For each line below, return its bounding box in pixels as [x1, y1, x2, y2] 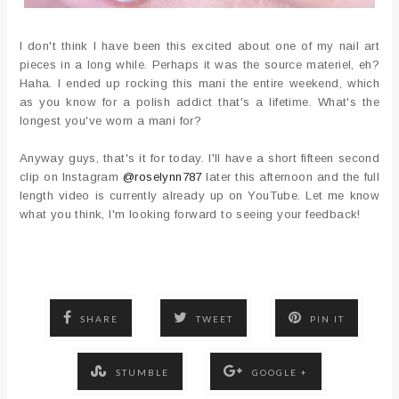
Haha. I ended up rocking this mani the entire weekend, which [19, 76, 380, 90]
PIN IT [310, 313, 345, 324]
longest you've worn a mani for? [19, 113, 202, 127]
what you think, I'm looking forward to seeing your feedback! [19, 207, 361, 221]
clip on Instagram [19, 169, 123, 183]
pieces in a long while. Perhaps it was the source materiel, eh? [19, 57, 380, 71]
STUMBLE [115, 366, 169, 378]
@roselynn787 [122, 169, 207, 183]
